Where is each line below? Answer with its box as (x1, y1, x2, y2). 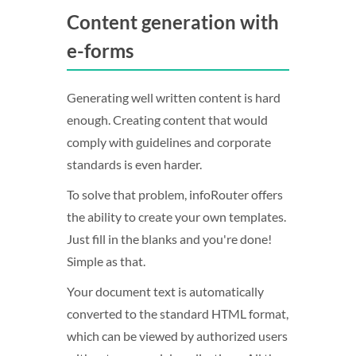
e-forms (67, 39, 133, 62)
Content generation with (67, 10, 279, 33)
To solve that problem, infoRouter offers (67, 187, 283, 202)
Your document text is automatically (67, 284, 264, 299)
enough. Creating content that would (67, 112, 268, 127)
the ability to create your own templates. (67, 209, 286, 224)
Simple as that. (67, 253, 145, 269)
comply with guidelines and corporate (67, 134, 271, 149)
